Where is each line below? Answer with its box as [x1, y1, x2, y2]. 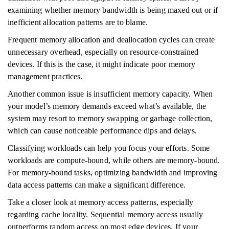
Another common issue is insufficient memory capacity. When [8, 89, 213, 98]
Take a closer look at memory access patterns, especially [8, 198, 194, 207]
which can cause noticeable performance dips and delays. [8, 126, 197, 135]
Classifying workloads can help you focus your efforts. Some [8, 144, 210, 152]
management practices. [8, 72, 83, 81]
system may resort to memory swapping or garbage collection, [8, 114, 213, 123]
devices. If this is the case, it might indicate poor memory [8, 60, 196, 68]
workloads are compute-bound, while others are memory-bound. [8, 156, 220, 165]
